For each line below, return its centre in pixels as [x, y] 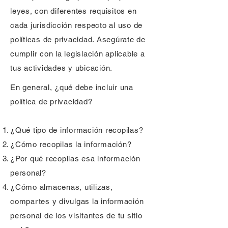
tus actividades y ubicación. [61, 68]
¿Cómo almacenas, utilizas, [62, 187]
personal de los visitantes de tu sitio [76, 216]
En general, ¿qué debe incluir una [72, 87]
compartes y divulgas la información [77, 201]
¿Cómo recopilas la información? [71, 144]
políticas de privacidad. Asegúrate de [78, 39]
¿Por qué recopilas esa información [75, 159]
